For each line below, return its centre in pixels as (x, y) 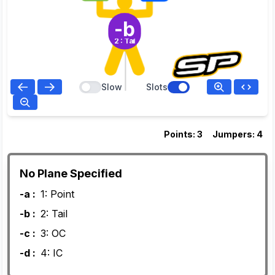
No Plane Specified (71, 173)
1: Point (57, 194)
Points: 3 (183, 134)
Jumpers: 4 (238, 134)
